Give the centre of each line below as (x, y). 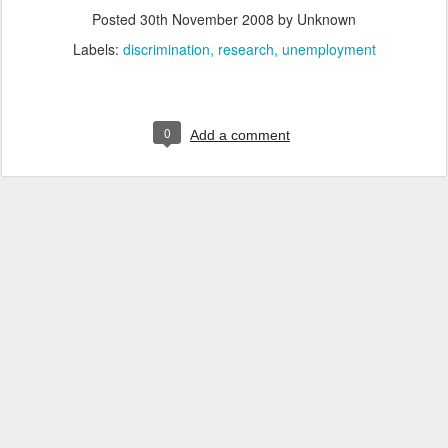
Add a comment (240, 135)
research (245, 49)
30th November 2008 (207, 19)
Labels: (97, 49)
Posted (116, 19)
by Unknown (315, 19)
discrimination (166, 49)
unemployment (328, 49)
